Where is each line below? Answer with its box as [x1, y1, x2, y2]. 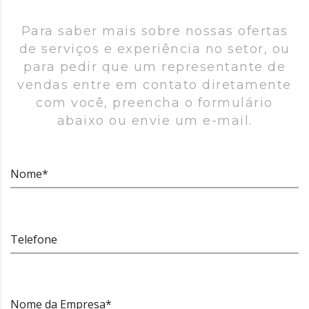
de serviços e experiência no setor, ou [19, 41, 290, 57]
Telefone [10, 231, 57, 247]
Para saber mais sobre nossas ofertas [21, 23, 288, 39]
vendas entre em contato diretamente [17, 77, 292, 92]
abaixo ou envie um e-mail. [57, 112, 252, 128]
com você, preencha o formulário [36, 94, 273, 110]
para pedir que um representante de [23, 59, 286, 74]
